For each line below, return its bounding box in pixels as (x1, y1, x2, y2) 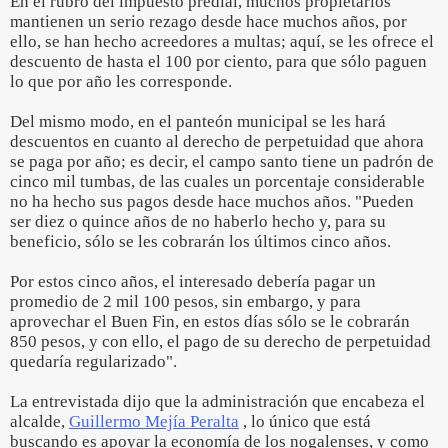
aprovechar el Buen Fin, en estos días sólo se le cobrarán (10, 312, 410, 331)
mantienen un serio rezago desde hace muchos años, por (10, 12, 407, 31)
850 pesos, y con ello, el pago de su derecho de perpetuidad (10, 332, 431, 351)
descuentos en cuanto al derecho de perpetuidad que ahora (10, 132, 424, 151)
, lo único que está (239, 412, 371, 431)
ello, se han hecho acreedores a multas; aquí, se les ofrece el (10, 32, 434, 51)
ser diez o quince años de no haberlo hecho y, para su (10, 212, 386, 231)
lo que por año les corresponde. (10, 72, 232, 91)
